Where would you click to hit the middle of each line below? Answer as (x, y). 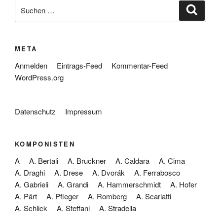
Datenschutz (35, 111)
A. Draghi (30, 172)
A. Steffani (73, 208)
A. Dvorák (109, 172)
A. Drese (69, 172)
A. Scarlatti (154, 196)
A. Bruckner (87, 160)
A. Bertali (44, 160)
